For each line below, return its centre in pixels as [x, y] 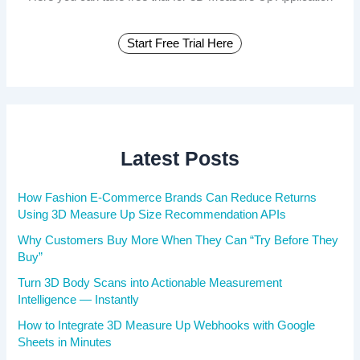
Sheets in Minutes [65, 343]
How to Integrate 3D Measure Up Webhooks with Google [167, 326]
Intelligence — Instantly [79, 300]
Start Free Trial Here [180, 44]
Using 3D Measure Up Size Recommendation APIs [152, 215]
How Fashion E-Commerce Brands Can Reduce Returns [168, 198]
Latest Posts [180, 159]
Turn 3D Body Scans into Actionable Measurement [150, 283]
